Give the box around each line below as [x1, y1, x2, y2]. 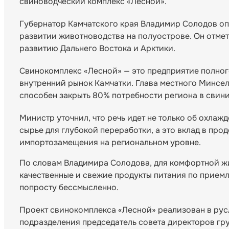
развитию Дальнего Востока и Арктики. [19, 43, 175, 54]
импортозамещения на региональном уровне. [19, 137, 201, 148]
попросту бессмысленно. [19, 182, 119, 193]
